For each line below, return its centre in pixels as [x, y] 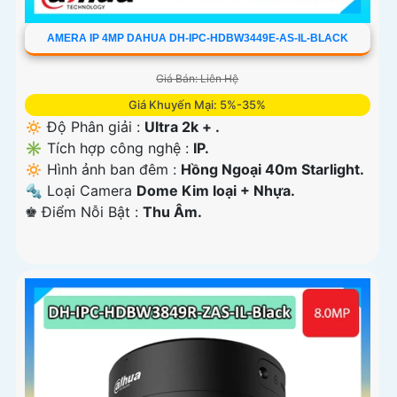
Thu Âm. [172, 212]
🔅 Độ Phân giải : [85, 127]
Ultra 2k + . [182, 127]
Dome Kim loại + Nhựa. [216, 191]
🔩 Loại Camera [81, 191]
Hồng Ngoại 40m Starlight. [272, 170]
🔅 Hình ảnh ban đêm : [103, 170]
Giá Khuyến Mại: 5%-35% [198, 105]
